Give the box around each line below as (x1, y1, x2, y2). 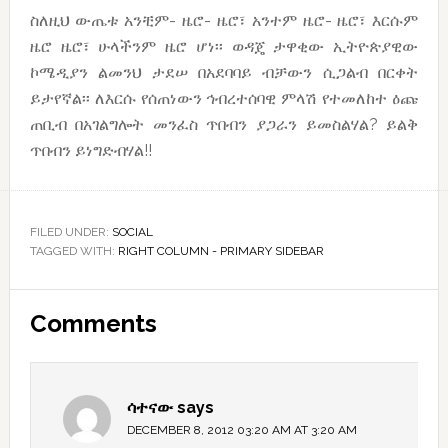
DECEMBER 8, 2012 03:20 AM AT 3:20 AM (126, 423, 357, 438)
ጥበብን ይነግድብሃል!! (29, 141, 152, 161)
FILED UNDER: (29, 225, 112, 240)
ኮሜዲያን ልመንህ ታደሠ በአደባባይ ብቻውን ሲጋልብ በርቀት (29, 63, 419, 83)
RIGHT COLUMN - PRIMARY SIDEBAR (117, 244, 324, 259)
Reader (8, 289, 89, 316)
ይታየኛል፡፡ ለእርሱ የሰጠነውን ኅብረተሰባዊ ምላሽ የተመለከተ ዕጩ (29, 89, 419, 109)
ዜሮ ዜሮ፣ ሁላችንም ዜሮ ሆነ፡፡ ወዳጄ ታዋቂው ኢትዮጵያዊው (29, 37, 419, 57)
